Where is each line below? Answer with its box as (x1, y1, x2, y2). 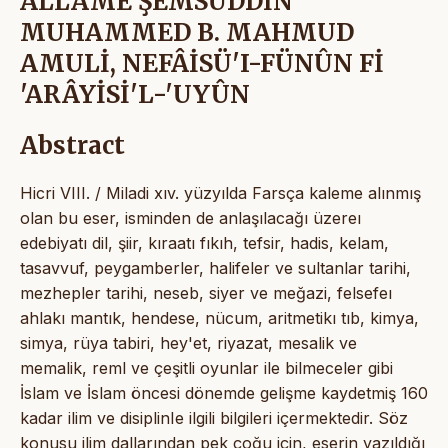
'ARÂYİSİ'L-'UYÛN (20, 78, 250, 110)
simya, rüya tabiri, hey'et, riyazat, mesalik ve (20, 332, 357, 353)
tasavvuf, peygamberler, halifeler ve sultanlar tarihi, (20, 257, 411, 278)
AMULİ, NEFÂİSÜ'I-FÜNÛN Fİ (20, 47, 384, 79)
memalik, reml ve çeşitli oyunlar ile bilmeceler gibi (20, 357, 393, 378)
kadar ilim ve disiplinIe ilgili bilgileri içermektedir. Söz (20, 407, 408, 428)
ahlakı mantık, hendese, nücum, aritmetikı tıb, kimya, (20, 307, 419, 328)
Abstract (20, 129, 125, 161)
